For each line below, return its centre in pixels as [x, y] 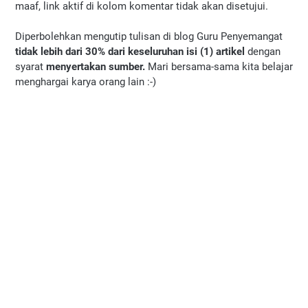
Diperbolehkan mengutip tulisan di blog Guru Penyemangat [149, 36]
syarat [31, 66]
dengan [264, 51]
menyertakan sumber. [97, 66]
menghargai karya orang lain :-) [86, 81]
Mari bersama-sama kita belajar [220, 66]
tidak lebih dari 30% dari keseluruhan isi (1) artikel [131, 51]
